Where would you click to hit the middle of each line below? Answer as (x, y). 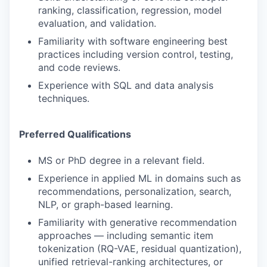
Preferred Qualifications (75, 134)
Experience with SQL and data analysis (126, 85)
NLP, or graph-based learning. (105, 204)
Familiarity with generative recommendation (137, 222)
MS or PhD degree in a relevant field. (121, 160)
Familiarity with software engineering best (133, 41)
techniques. (64, 98)
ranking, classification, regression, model (130, 10)
